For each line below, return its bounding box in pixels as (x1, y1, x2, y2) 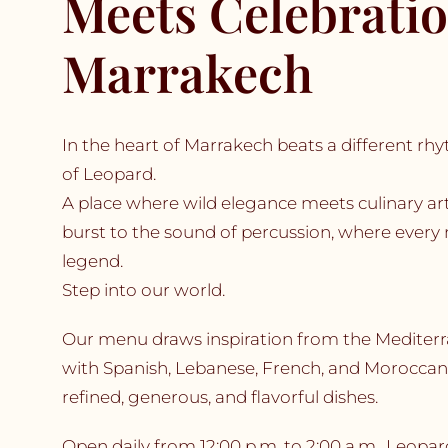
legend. (61, 250, 123, 271)
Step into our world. (61, 279, 225, 300)
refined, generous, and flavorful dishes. (61, 386, 378, 407)
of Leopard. (61, 163, 156, 184)
